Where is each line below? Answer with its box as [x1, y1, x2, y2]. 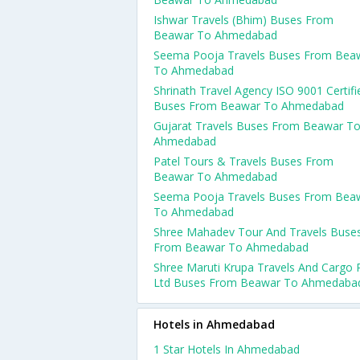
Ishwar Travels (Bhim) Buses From [153, 12, 333, 27]
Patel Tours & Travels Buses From [153, 153, 333, 169]
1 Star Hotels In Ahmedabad [153, 342, 300, 357]
